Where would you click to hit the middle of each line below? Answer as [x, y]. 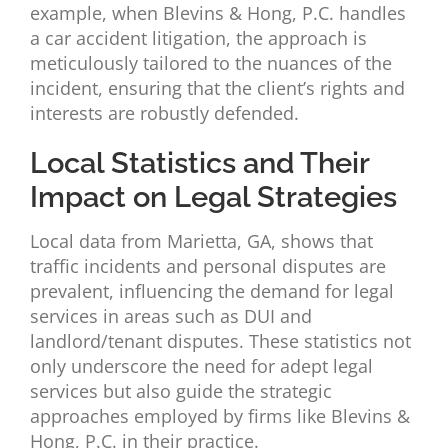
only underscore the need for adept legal [201, 366]
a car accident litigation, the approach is [198, 38]
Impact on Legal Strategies [213, 197]
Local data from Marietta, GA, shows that [201, 241]
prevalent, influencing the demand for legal [211, 291]
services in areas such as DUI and [170, 316]
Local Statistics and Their [199, 163]
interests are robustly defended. [164, 113]
